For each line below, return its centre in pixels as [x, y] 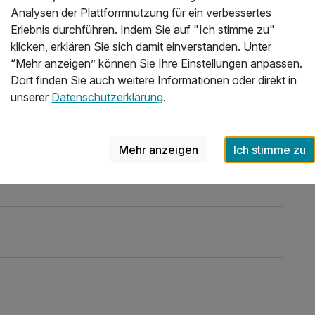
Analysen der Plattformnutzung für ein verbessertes [141, 12]
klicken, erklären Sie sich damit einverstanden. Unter [141, 46]
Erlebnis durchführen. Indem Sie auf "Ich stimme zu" [143, 29]
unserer [31, 97]
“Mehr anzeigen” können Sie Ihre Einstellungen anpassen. [157, 63]
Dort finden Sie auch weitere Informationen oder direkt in [154, 80]
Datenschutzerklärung [108, 97]
